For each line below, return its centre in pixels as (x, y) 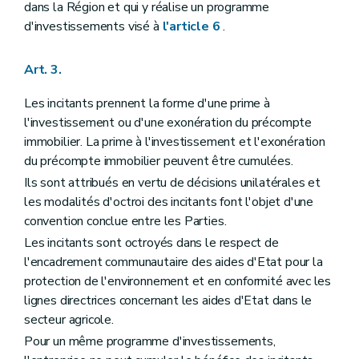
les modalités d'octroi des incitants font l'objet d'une (169, 202)
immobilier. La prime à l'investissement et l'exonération (175, 141)
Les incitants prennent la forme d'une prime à (147, 103)
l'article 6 (191, 26)
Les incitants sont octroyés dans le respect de (151, 243)
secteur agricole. (69, 320)
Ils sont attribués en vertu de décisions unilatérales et (172, 182)
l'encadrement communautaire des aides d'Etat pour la (173, 262)
